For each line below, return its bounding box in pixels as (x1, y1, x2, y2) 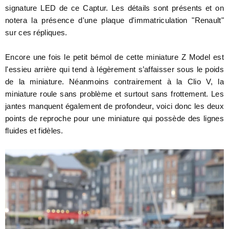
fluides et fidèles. (5, 126, 63, 135)
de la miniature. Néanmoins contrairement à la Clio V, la (5, 77, 224, 86)
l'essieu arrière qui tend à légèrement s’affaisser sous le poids (5, 65, 224, 74)
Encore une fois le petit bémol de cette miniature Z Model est (5, 53, 224, 62)
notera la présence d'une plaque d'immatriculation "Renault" (5, 16, 224, 25)
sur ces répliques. (5, 28, 70, 37)
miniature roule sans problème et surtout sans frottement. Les (5, 89, 224, 99)
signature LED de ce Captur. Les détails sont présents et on (5, 4, 224, 13)
